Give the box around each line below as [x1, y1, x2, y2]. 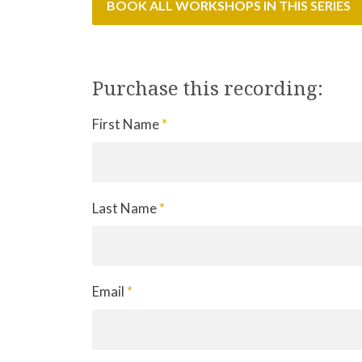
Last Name [92, 199, 159, 217]
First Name [92, 116, 162, 133]
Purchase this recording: [92, 74, 323, 101]
